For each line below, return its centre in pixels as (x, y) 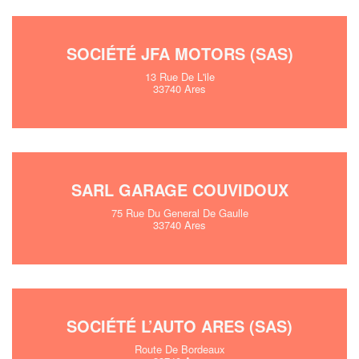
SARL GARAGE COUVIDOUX (179, 190)
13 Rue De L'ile (179, 77)
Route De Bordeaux (179, 349)
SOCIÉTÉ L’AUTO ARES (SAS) (179, 326)
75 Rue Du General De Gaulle (179, 213)
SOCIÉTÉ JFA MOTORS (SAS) (179, 53)
